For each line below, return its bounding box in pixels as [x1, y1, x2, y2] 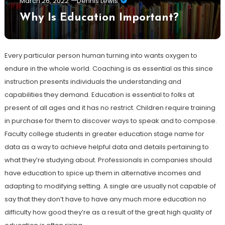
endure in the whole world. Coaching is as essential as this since [4, 63, 213, 73]
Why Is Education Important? [19, 12, 179, 24]
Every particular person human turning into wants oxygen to [4, 50, 197, 60]
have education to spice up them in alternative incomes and [4, 168, 201, 178]
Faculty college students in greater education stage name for [4, 129, 204, 139]
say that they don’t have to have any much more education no [4, 194, 206, 204]
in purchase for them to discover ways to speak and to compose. [4, 116, 217, 126]
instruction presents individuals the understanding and [4, 76, 181, 86]
